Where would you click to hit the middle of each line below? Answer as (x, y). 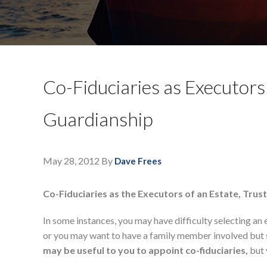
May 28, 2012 (71, 161)
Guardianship (98, 119)
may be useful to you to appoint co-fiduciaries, (145, 250)
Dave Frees (138, 161)
